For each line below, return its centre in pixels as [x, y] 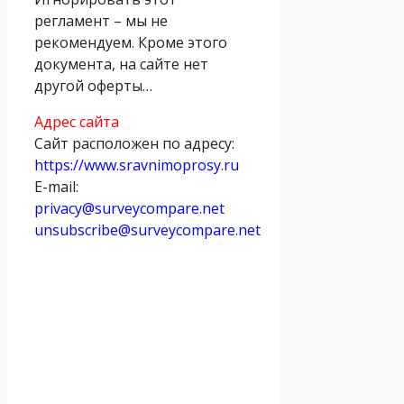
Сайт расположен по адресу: [134, 143]
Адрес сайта [77, 121]
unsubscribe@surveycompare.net [147, 230]
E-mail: [56, 186]
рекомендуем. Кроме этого [131, 42]
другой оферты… [93, 85]
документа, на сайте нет [121, 64]
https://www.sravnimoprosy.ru [137, 165]
